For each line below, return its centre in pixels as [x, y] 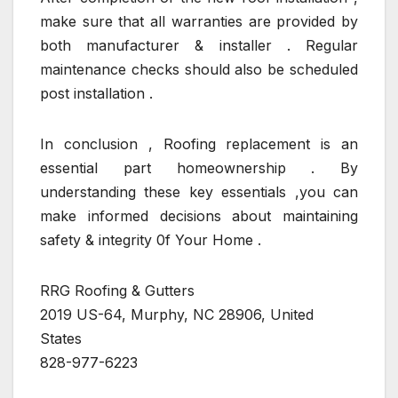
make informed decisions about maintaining [199, 215]
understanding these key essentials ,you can [199, 191]
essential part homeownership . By [199, 167]
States [61, 338]
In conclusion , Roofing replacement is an [199, 143]
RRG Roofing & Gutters [117, 290]
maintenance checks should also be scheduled [199, 69]
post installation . [96, 93]
